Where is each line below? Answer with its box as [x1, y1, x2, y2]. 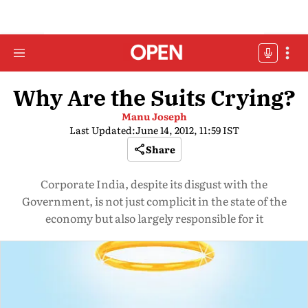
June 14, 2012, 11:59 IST [135, 123, 239, 137]
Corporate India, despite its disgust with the [41, 175, 267, 192]
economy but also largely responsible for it [45, 210, 263, 226]
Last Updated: [69, 123, 135, 137]
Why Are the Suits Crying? [12, 83, 296, 112]
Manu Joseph [121, 109, 187, 123]
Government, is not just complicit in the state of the [21, 192, 287, 209]
